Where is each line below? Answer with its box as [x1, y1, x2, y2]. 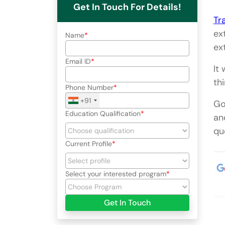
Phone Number [65, 83, 114, 92]
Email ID [65, 57, 91, 66]
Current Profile [65, 139, 112, 149]
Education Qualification [65, 109, 141, 119]
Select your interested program [65, 169, 166, 179]
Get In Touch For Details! [73, 1, 181, 14]
